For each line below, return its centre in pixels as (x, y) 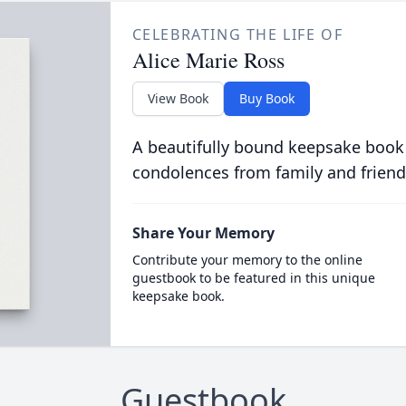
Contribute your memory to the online (247, 260)
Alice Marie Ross (208, 60)
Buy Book (266, 98)
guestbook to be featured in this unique (253, 278)
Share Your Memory (203, 233)
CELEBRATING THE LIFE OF (237, 34)
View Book (178, 98)
